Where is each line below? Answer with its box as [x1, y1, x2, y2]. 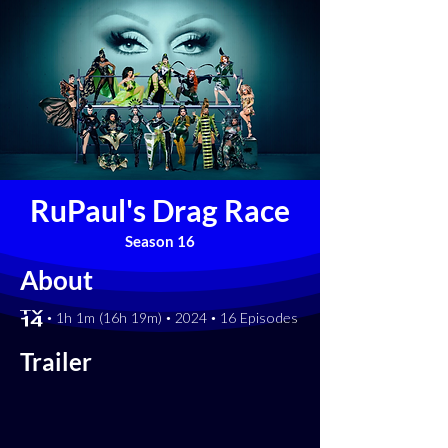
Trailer [20, 347, 92, 376]
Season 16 [125, 232, 195, 250]
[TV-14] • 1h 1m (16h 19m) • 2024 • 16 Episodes [20, 309, 298, 326]
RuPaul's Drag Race [30, 192, 290, 228]
